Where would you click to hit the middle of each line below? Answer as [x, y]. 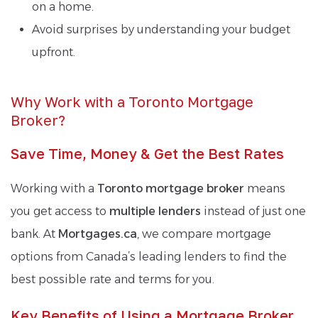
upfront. [54, 52]
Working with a [54, 188]
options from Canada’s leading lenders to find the [149, 256]
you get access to [60, 211]
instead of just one [253, 211]
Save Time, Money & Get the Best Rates [147, 153]
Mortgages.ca [98, 234]
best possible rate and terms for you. [113, 279]
